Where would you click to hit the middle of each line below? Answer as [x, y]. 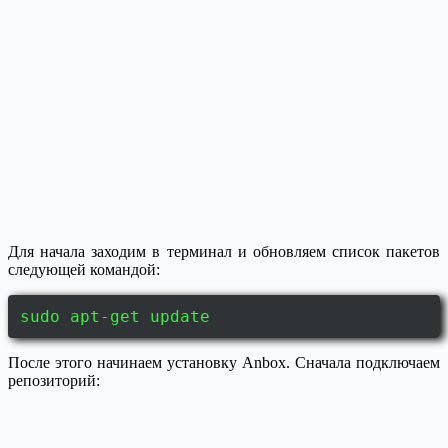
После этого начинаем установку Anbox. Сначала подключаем [224, 363]
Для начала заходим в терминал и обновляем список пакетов [224, 252]
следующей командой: [84, 270]
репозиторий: [54, 381]
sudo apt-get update [115, 317]
